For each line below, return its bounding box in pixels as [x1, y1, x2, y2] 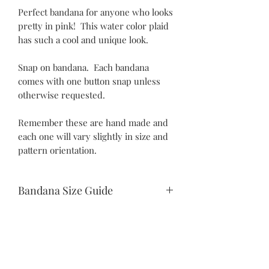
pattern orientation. [18, 144, 97, 156]
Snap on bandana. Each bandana [18, 61, 149, 73]
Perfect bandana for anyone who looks [18, 5, 173, 18]
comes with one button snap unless [18, 74, 160, 87]
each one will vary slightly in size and [18, 130, 168, 142]
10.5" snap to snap [18, 223, 89, 235]
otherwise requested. [18, 88, 105, 101]
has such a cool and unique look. [18, 33, 148, 46]
